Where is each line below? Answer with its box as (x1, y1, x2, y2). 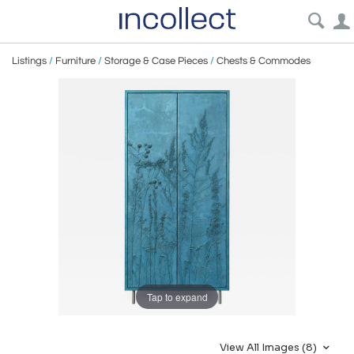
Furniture (55, 55, 96, 66)
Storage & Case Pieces (104, 55, 208, 66)
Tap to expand (146, 289, 208, 303)
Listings (12, 55, 47, 66)
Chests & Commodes (217, 55, 311, 66)
